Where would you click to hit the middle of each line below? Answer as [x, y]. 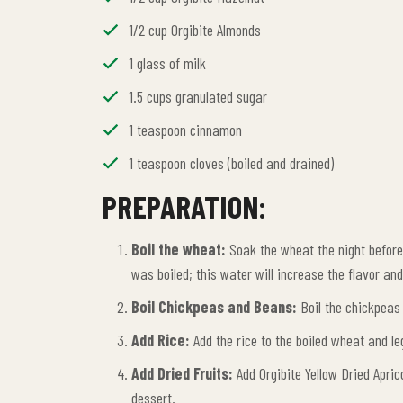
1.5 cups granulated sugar [198, 96]
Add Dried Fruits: [182, 373]
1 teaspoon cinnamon [186, 130]
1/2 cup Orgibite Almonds [195, 30]
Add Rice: [161, 340]
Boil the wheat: [179, 249]
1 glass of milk [168, 63]
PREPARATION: [184, 206]
